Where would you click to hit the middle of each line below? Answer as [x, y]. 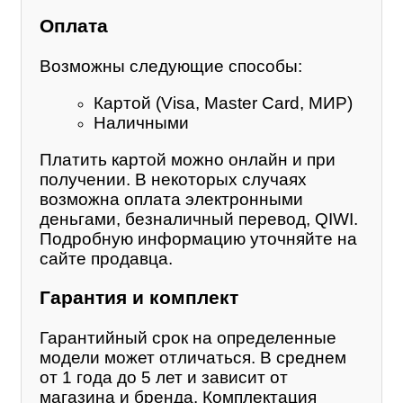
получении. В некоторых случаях [173, 179]
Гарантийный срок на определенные [188, 337]
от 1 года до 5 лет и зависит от [164, 377]
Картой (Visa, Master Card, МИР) [223, 103]
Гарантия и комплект [139, 297]
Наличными [141, 122]
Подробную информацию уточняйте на [198, 238]
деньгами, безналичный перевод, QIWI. [199, 219]
